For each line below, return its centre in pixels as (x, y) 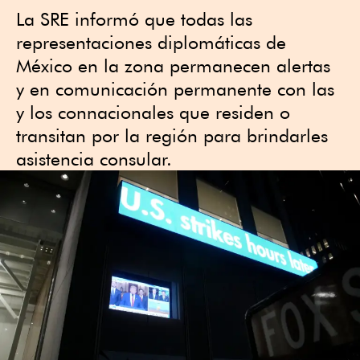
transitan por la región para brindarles (172, 135)
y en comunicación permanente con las (175, 89)
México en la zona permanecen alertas (173, 65)
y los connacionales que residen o (153, 112)
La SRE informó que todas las (134, 19)
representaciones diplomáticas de (151, 42)
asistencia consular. (94, 159)
